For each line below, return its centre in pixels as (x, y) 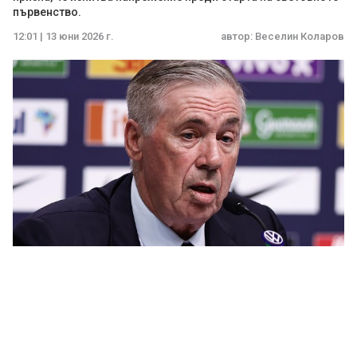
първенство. (47, 12)
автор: (238, 36)
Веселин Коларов (300, 36)
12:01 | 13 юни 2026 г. (63, 36)
